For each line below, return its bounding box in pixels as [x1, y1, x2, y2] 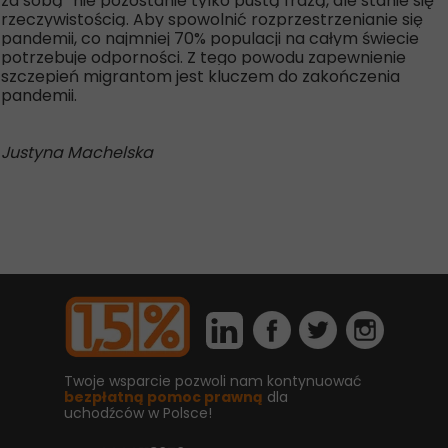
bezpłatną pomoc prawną [64, 387, 263, 407]
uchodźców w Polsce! [64, 403, 212, 423]
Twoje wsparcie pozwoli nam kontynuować [64, 371, 362, 391]
